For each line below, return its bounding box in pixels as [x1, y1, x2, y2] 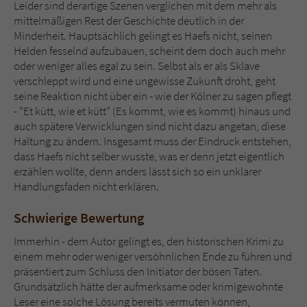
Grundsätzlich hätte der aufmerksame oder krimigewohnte [14, 279, 283, 295]
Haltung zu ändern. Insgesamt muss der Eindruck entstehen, [14, 134, 291, 149]
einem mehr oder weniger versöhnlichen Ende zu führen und [14, 249, 292, 265]
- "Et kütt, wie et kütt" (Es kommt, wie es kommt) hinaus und [14, 103, 291, 119]
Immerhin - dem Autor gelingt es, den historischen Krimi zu [14, 234, 284, 249]
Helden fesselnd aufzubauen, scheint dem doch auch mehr [14, 43, 285, 59]
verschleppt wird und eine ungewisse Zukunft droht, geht [14, 73, 275, 89]
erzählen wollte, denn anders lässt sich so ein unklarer [14, 164, 261, 180]
